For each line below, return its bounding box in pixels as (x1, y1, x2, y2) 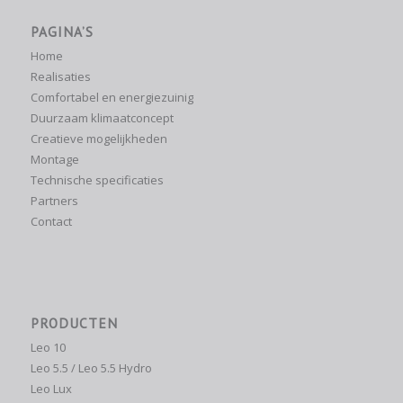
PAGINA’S (30, 22, 94, 40)
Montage (30, 150, 79, 167)
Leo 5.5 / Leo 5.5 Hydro (30, 359, 152, 376)
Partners (30, 192, 78, 209)
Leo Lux (30, 380, 72, 397)
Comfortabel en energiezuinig (30, 88, 193, 105)
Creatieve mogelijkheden (30, 130, 167, 147)
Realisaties (30, 67, 91, 85)
